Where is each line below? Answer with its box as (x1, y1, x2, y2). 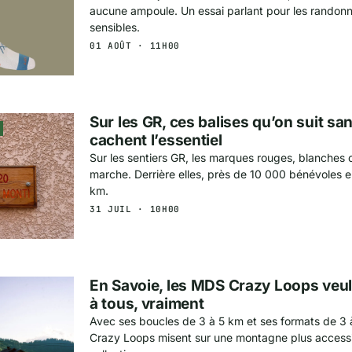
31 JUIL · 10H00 (90, 203, 180, 215)
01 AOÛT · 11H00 (90, 40, 180, 52)
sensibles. (90, 20, 140, 35)
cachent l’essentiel (90, 131, 222, 150)
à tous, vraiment (90, 295, 204, 313)
